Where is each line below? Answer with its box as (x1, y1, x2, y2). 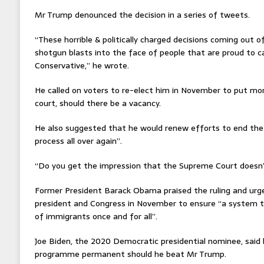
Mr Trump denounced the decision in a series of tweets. (34, 8, 250, 21)
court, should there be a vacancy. (34, 96, 161, 110)
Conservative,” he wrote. (34, 58, 129, 72)
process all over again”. (34, 134, 122, 147)
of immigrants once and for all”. (34, 209, 157, 223)
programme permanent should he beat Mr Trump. (34, 247, 226, 260)
